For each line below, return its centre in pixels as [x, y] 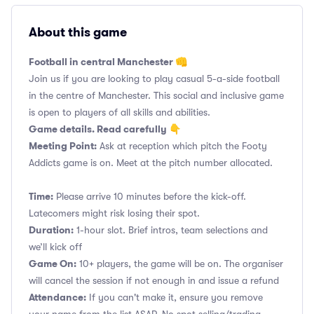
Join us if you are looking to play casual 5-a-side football [154, 78]
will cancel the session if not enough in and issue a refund [154, 280]
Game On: [53, 264]
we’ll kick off [55, 247]
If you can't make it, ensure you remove [175, 297]
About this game [78, 32]
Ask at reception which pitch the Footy [182, 146]
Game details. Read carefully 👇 [105, 129]
